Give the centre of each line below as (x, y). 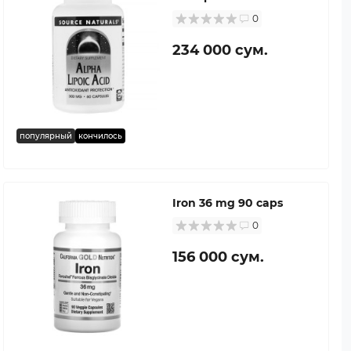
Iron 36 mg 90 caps (228, 203)
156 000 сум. (218, 257)
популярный (46, 136)
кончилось (100, 136)
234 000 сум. (220, 50)
